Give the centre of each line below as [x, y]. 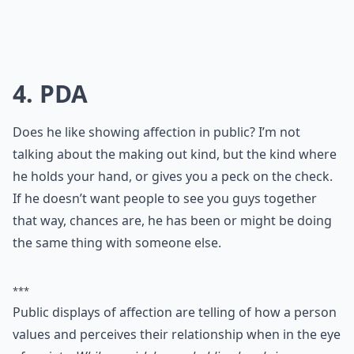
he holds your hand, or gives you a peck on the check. [173, 321]
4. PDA [50, 238]
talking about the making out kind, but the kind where [175, 299]
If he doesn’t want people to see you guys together [165, 343]
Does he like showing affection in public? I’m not [156, 277]
